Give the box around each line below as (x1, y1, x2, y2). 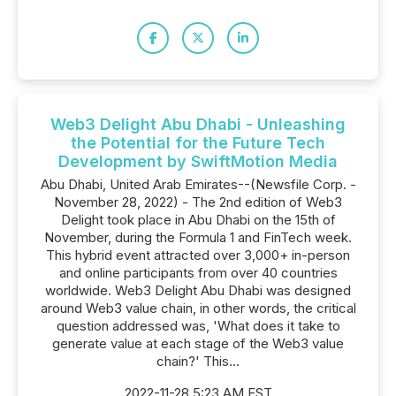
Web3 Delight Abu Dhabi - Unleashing (50, 115, 346, 133)
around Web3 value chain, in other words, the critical (40, 300, 356, 316)
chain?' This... (156, 353, 240, 369)
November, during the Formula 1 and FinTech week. (44, 229, 352, 246)
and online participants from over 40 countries (58, 264, 338, 281)
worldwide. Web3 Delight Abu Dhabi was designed (45, 282, 351, 299)
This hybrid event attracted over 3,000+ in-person (46, 247, 350, 263)
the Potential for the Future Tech (71, 133, 325, 152)
